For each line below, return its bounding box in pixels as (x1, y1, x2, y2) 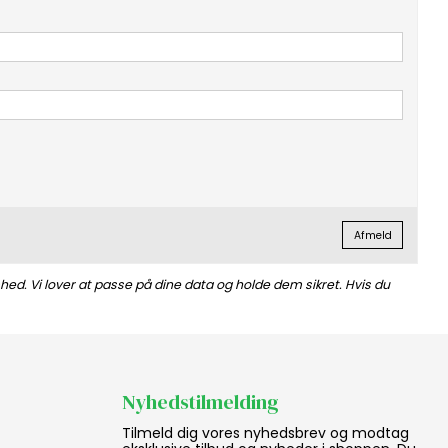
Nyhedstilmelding (122, 387, 279, 416)
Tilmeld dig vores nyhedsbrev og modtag (122, 422, 409, 443)
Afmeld (353, 227, 392, 243)
